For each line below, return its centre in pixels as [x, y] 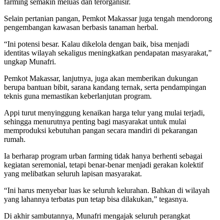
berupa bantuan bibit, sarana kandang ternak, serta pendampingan [105, 87]
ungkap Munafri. [30, 62]
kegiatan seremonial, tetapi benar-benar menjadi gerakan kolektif [104, 165]
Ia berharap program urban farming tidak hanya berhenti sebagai [103, 156]
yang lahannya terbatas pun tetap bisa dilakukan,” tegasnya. [96, 199]
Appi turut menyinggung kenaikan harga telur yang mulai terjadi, [104, 113]
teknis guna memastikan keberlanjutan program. [78, 96]
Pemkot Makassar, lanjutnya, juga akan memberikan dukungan [101, 79]
